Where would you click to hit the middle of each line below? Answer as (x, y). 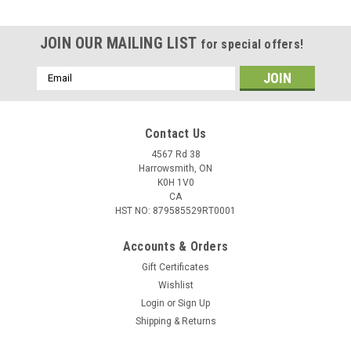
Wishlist (175, 285)
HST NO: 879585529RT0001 (175, 210)
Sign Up (194, 303)
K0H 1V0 (175, 182)
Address (57, 90)
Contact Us (175, 133)
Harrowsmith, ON (175, 168)
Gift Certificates (175, 267)
